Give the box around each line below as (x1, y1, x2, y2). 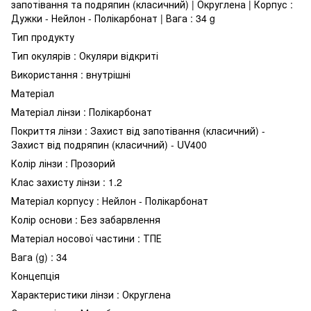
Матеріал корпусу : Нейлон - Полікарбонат (11, 193, 208, 208)
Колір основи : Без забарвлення (11, 212, 160, 226)
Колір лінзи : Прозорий (11, 155, 115, 170)
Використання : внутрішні (11, 67, 131, 81)
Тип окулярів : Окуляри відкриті (11, 48, 158, 62)
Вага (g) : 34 (11, 249, 67, 264)
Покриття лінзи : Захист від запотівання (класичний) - (11, 123, 265, 137)
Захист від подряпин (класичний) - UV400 (11, 137, 207, 151)
